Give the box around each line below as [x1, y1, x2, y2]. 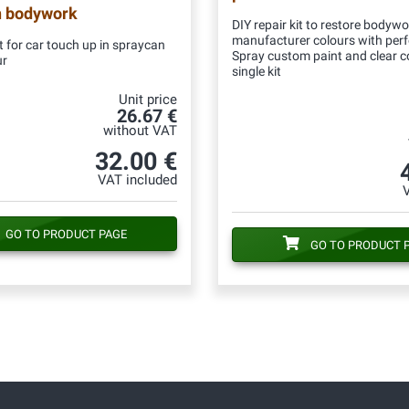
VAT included [98, 172, 177, 188]
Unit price [119, 91, 177, 108]
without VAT [103, 122, 177, 139]
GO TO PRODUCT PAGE [5, 226, 127, 241]
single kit [232, 63, 281, 79]
